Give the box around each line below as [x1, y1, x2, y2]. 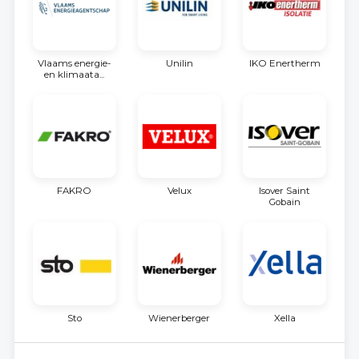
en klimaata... [44, 68, 105, 80]
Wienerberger [148, 313, 211, 325]
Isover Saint [259, 185, 311, 197]
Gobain [268, 196, 301, 208]
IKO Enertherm [248, 57, 321, 69]
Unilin [165, 57, 193, 69]
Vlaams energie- [38, 57, 111, 69]
